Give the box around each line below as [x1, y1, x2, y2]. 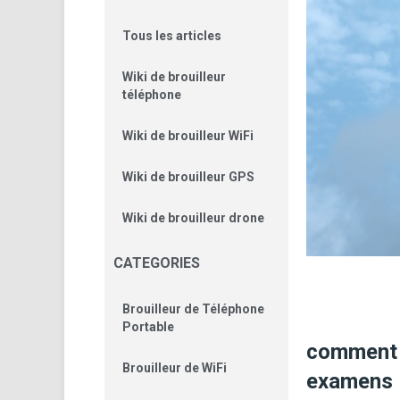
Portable [122, 320, 174, 334]
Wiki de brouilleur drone [122, 211, 264, 225]
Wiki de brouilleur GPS [122, 170, 254, 184]
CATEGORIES [113, 254, 200, 271]
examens [306, 369, 393, 395]
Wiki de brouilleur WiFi [122, 129, 254, 143]
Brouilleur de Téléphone [122, 302, 264, 316]
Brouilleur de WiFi [122, 361, 227, 375]
